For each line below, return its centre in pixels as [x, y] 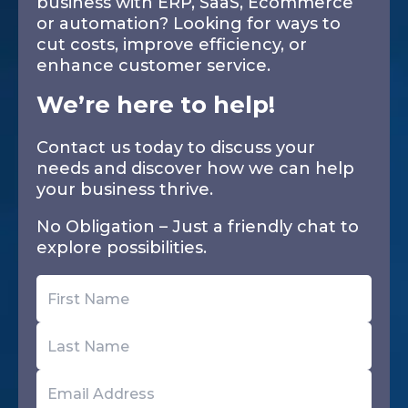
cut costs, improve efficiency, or [172, 45]
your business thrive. [125, 189]
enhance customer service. [153, 66]
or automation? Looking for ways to [189, 24]
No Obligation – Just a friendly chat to [198, 227]
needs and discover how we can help [195, 168]
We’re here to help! [156, 105]
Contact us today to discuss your [176, 148]
